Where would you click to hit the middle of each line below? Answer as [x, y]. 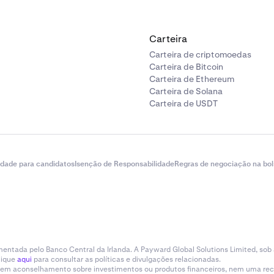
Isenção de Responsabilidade [124, 164]
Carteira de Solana [186, 91]
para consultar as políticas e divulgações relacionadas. [126, 259]
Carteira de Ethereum [192, 79]
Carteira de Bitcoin [186, 67]
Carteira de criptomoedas [200, 54]
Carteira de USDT [183, 103]
